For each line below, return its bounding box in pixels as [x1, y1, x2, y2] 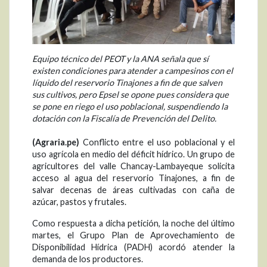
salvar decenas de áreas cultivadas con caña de [32, 185, 235, 195]
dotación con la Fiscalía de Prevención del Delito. [32, 113, 216, 124]
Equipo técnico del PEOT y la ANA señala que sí [32, 54, 209, 64]
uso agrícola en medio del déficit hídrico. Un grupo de [32, 149, 235, 160]
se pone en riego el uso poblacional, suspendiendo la [32, 101, 228, 112]
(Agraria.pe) [32, 137, 79, 148]
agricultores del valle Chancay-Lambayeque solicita [32, 161, 235, 172]
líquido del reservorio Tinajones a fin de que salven [32, 77, 222, 88]
